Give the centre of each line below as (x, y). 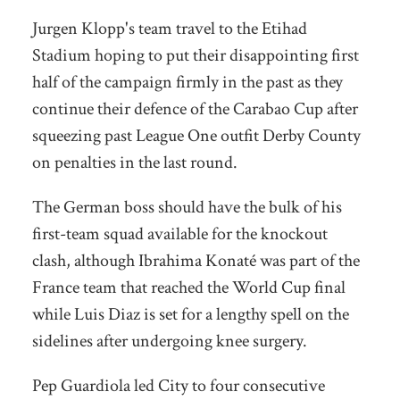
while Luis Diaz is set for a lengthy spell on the (190, 314)
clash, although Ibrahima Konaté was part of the (196, 260)
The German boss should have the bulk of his (187, 207)
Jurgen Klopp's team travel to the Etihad (169, 28)
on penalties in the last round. (134, 162)
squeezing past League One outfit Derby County (196, 135)
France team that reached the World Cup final (188, 287)
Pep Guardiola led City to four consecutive (178, 385)
